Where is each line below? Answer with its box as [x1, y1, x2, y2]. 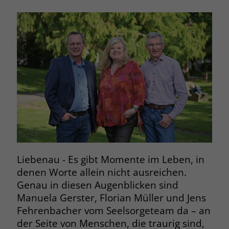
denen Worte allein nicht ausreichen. [16, 166, 187, 179]
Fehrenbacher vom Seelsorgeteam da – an [16, 204, 211, 217]
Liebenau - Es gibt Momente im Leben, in [16, 153, 204, 166]
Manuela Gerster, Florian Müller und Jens [16, 191, 206, 204]
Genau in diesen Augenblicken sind [16, 178, 178, 192]
